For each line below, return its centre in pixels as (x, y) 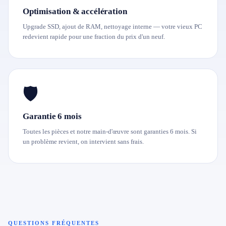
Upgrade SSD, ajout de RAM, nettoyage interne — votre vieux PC (112, 26)
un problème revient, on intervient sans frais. (83, 142)
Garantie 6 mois (52, 116)
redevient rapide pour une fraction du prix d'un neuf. (94, 37)
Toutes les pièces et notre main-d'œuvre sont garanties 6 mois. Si (110, 131)
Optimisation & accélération (75, 11)
